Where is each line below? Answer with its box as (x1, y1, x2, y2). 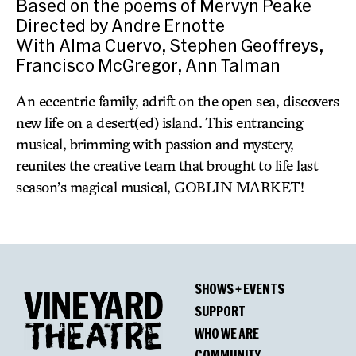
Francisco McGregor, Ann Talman (16, 54, 281, 75)
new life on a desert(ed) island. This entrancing (16, 113, 303, 131)
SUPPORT (195, 302, 246, 320)
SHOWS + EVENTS (195, 280, 284, 298)
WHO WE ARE (195, 323, 259, 342)
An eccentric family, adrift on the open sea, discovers (16, 91, 339, 110)
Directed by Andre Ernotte (16, 14, 225, 35)
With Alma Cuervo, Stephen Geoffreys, (16, 34, 323, 55)
